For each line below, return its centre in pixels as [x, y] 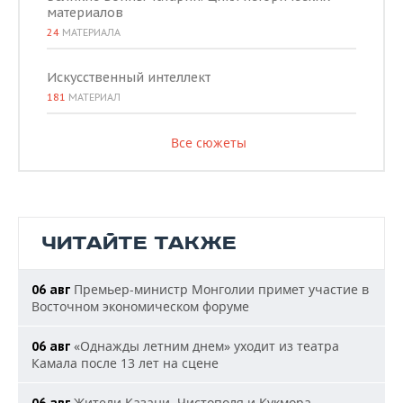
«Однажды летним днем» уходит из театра [205, 346]
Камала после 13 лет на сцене [125, 363]
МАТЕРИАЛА [90, 32]
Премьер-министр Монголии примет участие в [219, 289]
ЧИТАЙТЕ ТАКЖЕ [139, 243]
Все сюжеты [208, 143]
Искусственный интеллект [129, 77]
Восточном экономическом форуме [140, 306]
